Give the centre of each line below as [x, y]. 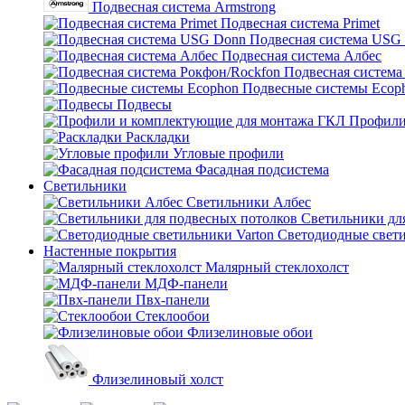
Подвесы [144, 104]
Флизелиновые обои [250, 332]
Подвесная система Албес [301, 56]
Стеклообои [173, 316]
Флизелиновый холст [158, 379]
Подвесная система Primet [300, 23]
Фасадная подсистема [262, 170]
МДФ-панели [186, 283]
